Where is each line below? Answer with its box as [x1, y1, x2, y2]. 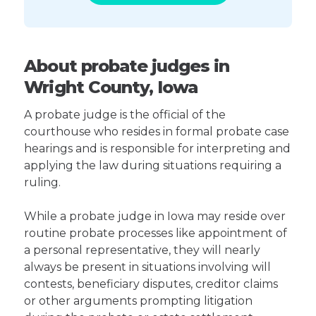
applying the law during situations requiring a [24, 159, 282, 172]
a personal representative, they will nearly [24, 243, 261, 257]
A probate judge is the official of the [24, 108, 226, 121]
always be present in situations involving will [24, 260, 272, 274]
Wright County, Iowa [24, 77, 198, 97]
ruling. [24, 176, 61, 189]
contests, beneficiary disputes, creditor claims [24, 277, 279, 291]
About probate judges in [24, 56, 230, 76]
